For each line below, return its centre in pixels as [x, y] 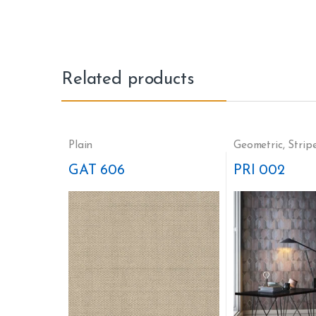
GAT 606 [97, 170]
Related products [128, 80]
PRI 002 [259, 170]
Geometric [258, 146]
